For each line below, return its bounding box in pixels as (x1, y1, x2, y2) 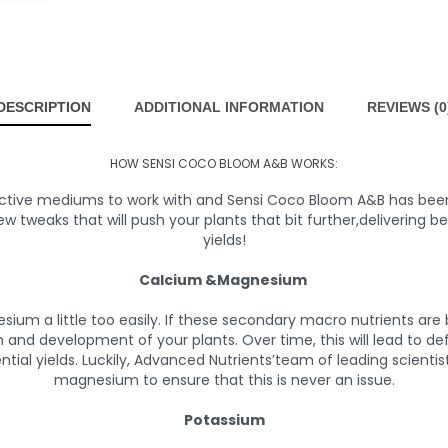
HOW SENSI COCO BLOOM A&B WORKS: (110, 155, 338, 173)
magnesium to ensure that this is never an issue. (53, 370, 395, 391)
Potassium (183, 410, 265, 431)
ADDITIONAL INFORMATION (134, 99, 324, 116)
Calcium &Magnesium (138, 270, 310, 291)
